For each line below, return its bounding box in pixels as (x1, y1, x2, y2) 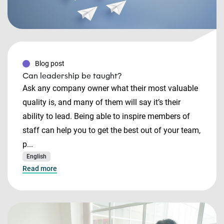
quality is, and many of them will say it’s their (22, 97, 180, 107)
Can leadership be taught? (22, 71, 122, 80)
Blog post (35, 59, 64, 67)
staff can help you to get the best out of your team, (22, 125, 200, 135)
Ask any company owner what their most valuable (22, 83, 198, 93)
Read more (22, 164, 57, 172)
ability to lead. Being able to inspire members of (22, 111, 190, 121)
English (26, 153, 46, 160)
